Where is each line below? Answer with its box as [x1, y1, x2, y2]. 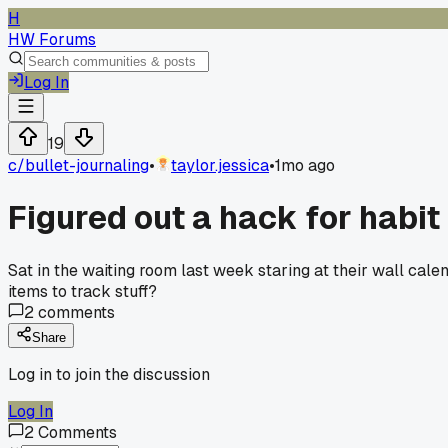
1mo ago [275, 155, 335, 176]
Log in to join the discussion [8, 363, 210, 385]
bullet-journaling [25, 155, 149, 176]
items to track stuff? [8, 280, 157, 302]
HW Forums [8, 29, 96, 50]
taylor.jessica [171, 155, 269, 176]
